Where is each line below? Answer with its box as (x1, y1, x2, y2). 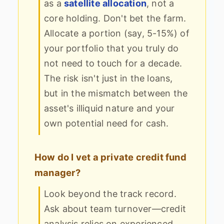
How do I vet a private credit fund (34, 151, 186, 163)
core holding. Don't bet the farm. (44, 13, 186, 24)
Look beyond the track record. (44, 188, 176, 199)
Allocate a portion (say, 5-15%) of (44, 28, 189, 39)
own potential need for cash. (44, 118, 169, 129)
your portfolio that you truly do (44, 43, 179, 54)
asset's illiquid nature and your (44, 103, 175, 114)
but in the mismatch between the (44, 88, 188, 99)
